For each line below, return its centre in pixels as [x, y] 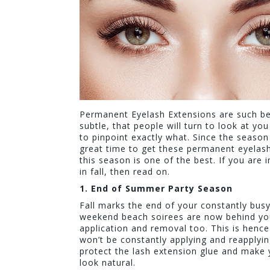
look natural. [109, 263]
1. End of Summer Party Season [156, 189]
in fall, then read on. [125, 172]
